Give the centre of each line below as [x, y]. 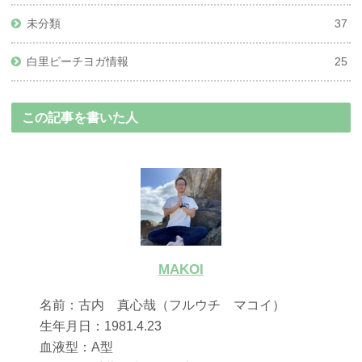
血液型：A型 [77, 347]
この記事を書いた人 [80, 117]
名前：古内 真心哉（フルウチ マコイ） [163, 305]
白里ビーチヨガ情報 [78, 61]
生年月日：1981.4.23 [107, 326]
